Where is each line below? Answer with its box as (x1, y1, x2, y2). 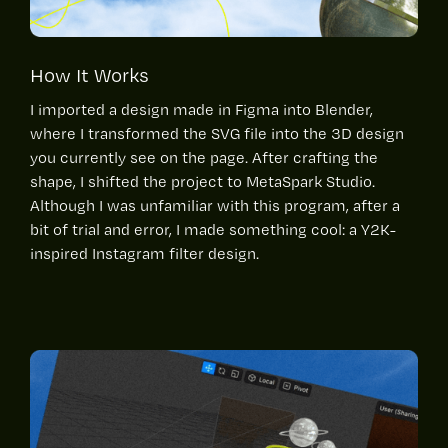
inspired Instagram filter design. (30, 243, 259, 263)
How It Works (30, 62, 149, 87)
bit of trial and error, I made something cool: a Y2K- (30, 219, 396, 239)
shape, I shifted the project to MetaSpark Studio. (30, 171, 375, 191)
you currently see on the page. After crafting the (30, 147, 378, 167)
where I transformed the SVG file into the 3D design (30, 123, 404, 143)
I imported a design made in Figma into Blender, (30, 99, 373, 119)
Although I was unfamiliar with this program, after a (30, 195, 400, 215)
